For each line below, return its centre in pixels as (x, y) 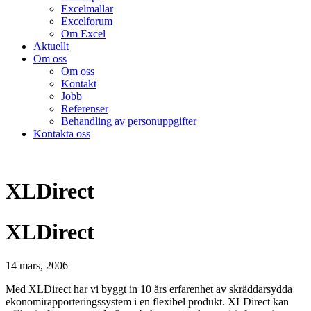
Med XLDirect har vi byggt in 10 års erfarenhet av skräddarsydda (149, 289)
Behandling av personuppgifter (129, 121)
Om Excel (83, 34)
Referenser (85, 109)
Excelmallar (87, 9)
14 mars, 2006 (37, 266)
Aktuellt (51, 46)
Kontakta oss (62, 134)
